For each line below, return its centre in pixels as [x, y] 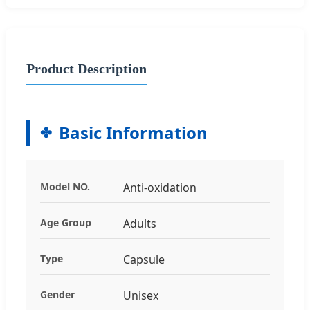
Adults [140, 223]
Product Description [86, 68]
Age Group [66, 222]
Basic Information [133, 132]
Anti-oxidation [160, 187]
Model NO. [65, 186]
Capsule [144, 259]
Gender [57, 294]
